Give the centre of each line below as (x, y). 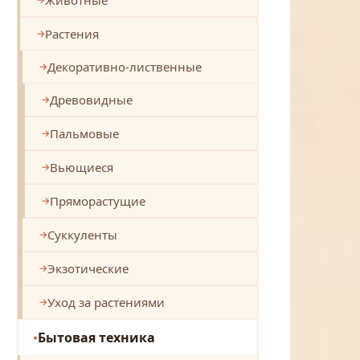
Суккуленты (82, 234)
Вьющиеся (82, 167)
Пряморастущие (98, 200)
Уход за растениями (106, 302)
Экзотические (88, 268)
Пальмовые (84, 133)
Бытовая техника (96, 337)
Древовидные (91, 99)
